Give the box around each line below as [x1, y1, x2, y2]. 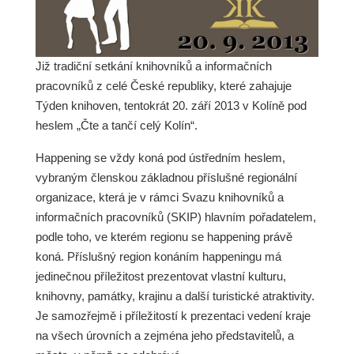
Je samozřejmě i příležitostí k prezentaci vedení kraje [35, 308, 311, 322]
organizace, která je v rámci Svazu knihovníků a [35, 190, 284, 204]
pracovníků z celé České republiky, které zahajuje [35, 79, 292, 93]
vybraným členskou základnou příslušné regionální [35, 170, 297, 184]
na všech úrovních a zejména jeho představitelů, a [35, 328, 294, 342]
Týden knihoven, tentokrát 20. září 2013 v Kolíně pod [35, 99, 307, 113]
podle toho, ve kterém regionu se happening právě [35, 229, 292, 243]
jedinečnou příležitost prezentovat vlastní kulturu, [35, 269, 286, 283]
